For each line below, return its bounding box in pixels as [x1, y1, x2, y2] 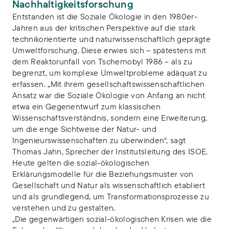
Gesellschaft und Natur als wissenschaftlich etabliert [12, 180, 205, 190]
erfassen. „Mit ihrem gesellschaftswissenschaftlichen [12, 79, 205, 89]
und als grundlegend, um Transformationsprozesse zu [12, 191, 210, 201]
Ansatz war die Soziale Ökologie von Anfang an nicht [12, 90, 205, 100]
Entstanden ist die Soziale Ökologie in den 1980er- [12, 11, 198, 21]
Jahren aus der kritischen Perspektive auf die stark [12, 22, 196, 33]
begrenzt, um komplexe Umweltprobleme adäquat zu [12, 67, 208, 78]
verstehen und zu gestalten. [12, 202, 116, 213]
